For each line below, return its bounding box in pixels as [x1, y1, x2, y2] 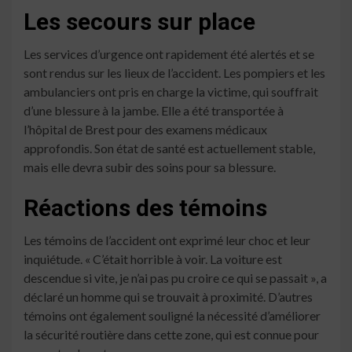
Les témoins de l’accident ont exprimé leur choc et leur [24, 233, 310, 248]
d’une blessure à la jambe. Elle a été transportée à [24, 103, 284, 119]
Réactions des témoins [24, 194, 267, 222]
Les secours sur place [24, 8, 255, 36]
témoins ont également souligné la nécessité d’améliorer [24, 308, 321, 324]
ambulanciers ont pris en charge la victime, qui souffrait [24, 84, 318, 100]
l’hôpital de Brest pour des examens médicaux [24, 122, 267, 137]
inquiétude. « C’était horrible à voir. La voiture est [24, 251, 282, 267]
